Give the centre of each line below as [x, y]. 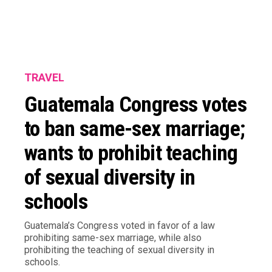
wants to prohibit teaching [131, 153]
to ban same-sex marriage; [135, 129]
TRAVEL [44, 77]
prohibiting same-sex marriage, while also [113, 238]
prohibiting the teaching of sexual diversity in [119, 250]
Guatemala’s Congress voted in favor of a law [120, 226]
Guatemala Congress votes [135, 104]
